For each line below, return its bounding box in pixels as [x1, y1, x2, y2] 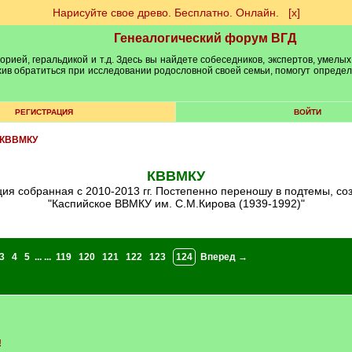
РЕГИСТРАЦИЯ [14, 108, 73, 116]
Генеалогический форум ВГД [114, 31, 296, 45]
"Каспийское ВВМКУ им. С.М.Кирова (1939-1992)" [47, 197, 305, 210]
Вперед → [200, 251, 247, 262]
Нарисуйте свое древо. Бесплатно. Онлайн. [52, 6, 279, 19]
